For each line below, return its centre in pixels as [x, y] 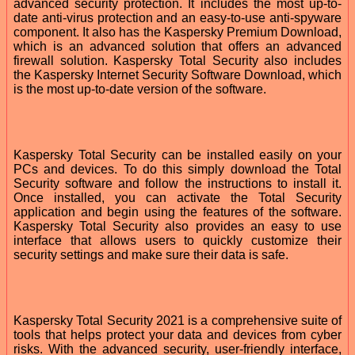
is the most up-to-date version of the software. [140, 89]
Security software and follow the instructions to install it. [177, 183]
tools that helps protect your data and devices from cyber [177, 334]
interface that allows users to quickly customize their [177, 240]
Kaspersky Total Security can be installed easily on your [177, 155]
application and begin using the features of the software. [177, 212]
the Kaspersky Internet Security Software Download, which [177, 74]
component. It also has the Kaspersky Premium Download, [177, 32]
